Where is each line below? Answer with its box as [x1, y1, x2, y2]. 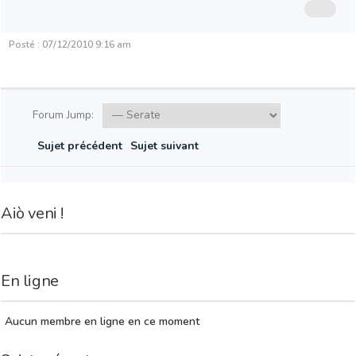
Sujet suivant [130, 138, 205, 153]
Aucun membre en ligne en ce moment [2, 314, 199, 329]
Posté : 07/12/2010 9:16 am [9, 38, 131, 51]
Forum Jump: [29, 107, 94, 122]
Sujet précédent [30, 138, 122, 153]
